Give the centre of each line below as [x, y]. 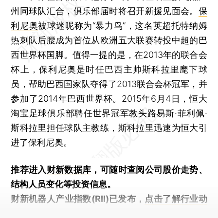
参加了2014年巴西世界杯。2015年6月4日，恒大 [109, 98]
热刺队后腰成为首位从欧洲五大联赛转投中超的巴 [109, 40]
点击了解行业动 [176, 199]
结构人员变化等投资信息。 [64, 184]
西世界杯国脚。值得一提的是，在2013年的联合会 [109, 54]
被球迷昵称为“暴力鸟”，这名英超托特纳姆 [123, 25]
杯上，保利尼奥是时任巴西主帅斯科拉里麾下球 [109, 69]
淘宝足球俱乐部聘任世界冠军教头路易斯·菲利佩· [109, 113]
